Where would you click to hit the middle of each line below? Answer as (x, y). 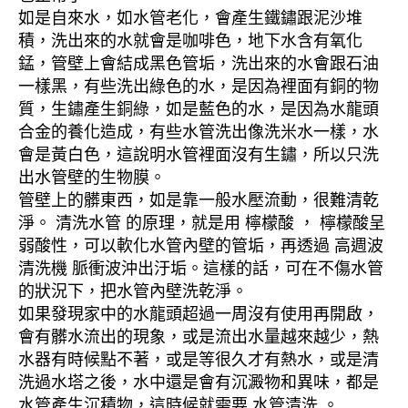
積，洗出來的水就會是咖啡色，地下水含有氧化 (190, 41)
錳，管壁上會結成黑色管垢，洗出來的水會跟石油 (199, 64)
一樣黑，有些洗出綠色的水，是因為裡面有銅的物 (199, 87)
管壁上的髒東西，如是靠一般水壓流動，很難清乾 (199, 201)
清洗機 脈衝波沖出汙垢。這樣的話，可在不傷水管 (201, 269)
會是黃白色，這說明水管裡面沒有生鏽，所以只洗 (199, 155)
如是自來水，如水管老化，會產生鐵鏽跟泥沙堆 (190, 19)
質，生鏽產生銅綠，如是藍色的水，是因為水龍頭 (199, 110)
